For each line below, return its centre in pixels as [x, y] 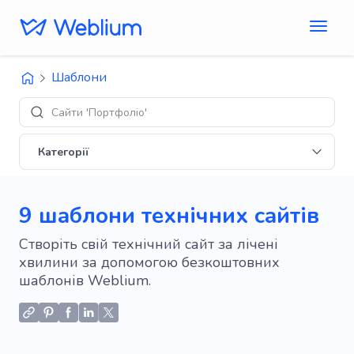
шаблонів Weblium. [85, 281]
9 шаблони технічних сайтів [169, 216]
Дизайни [74, 112]
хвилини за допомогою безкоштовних [149, 262]
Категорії [64, 152]
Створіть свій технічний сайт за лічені [149, 244]
